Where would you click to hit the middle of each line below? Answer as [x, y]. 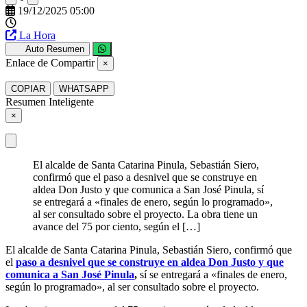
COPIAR [28, 88]
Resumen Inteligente [50, 101]
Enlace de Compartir [50, 62]
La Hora [37, 35]
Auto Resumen [54, 49]
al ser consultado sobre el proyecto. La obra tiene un [145, 214]
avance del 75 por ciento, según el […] [116, 226]
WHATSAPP [84, 88]
